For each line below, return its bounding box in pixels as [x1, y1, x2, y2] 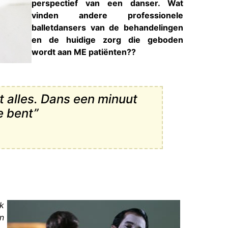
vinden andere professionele [32, 10, 184, 21]
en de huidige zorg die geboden [32, 35, 184, 45]
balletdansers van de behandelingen [32, 22, 184, 33]
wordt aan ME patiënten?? [32, 47, 136, 58]
